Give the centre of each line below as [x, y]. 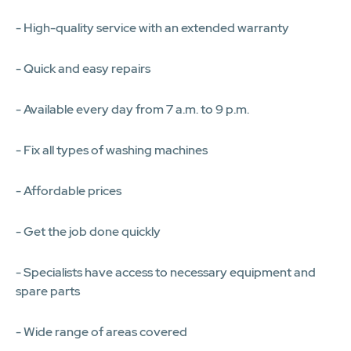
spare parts [48, 291]
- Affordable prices [69, 190]
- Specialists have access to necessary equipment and [166, 272]
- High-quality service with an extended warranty [152, 27]
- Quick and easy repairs [83, 68]
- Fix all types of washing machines [112, 150]
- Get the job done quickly [88, 231]
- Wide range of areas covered [101, 331]
